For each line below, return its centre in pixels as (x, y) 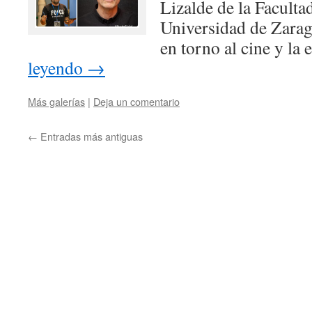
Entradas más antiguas (90, 136)
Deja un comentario (136, 101)
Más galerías (56, 101)
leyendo (57, 68)
